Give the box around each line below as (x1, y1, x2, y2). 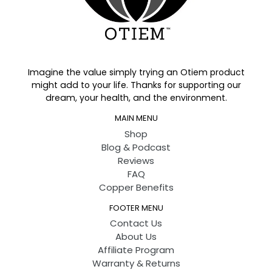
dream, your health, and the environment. (45, 92, 227, 104)
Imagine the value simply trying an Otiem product (27, 66, 245, 79)
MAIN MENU (114, 112, 158, 124)
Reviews (118, 154, 154, 167)
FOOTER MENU (109, 202, 163, 214)
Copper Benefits (98, 180, 174, 194)
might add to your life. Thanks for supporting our (31, 79, 241, 92)
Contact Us (110, 217, 162, 230)
